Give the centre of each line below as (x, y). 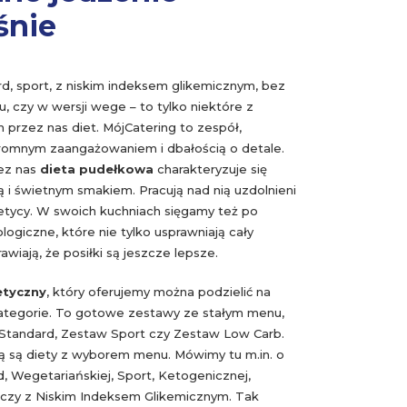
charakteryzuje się (210, 169)
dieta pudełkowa (97, 169)
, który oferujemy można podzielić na (159, 292)
